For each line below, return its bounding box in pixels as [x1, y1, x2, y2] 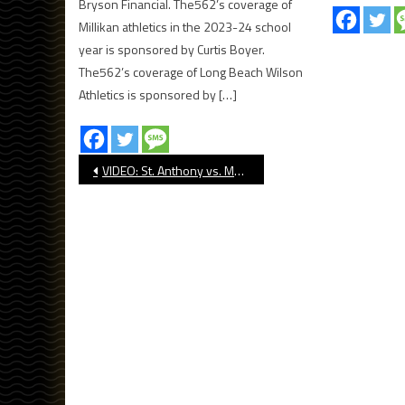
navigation [78, 184, 204, 227]
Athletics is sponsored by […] [79, 84, 238, 104]
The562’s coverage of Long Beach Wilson [79, 61, 304, 81]
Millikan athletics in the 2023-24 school [79, 16, 292, 36]
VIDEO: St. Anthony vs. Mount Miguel [102, 160, 234, 180]
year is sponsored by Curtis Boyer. [79, 39, 266, 59]
